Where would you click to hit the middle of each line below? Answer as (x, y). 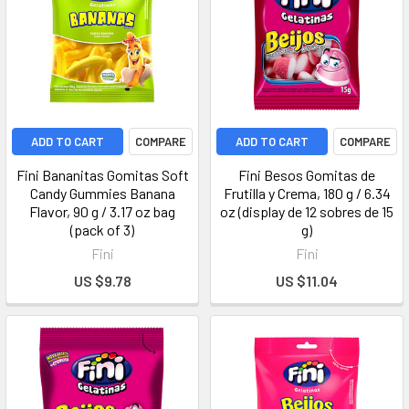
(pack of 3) (102, 230)
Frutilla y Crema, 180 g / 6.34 (307, 193)
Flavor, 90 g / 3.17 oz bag (102, 211)
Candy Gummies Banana (102, 193)
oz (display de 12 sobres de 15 (307, 211)
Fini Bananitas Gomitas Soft (102, 175)
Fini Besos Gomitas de (307, 175)
